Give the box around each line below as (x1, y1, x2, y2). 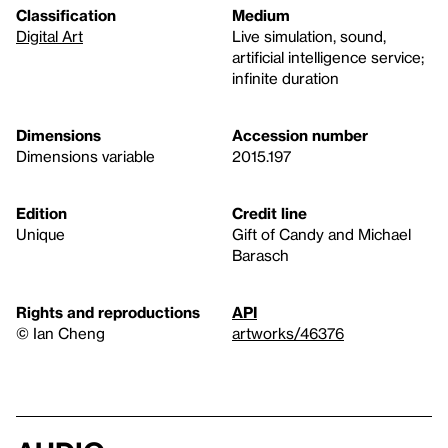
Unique (16, 225, 65, 244)
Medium (232, 6, 290, 25)
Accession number (232, 126, 368, 145)
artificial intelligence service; (232, 48, 424, 67)
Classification (16, 6, 116, 25)
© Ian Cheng (16, 324, 105, 343)
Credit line (232, 204, 307, 223)
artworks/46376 (232, 324, 344, 343)
